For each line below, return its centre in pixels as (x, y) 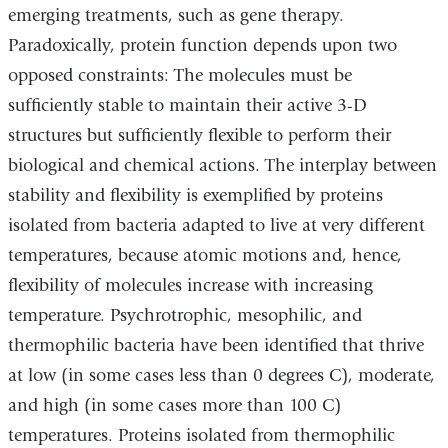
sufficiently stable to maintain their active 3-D (187, 106)
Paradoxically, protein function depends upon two (202, 46)
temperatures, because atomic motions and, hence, (204, 256)
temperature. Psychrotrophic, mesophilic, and (184, 316)
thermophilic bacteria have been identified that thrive (215, 346)
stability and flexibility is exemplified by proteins (195, 196)
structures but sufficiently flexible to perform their (199, 136)
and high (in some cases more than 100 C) (174, 406)
